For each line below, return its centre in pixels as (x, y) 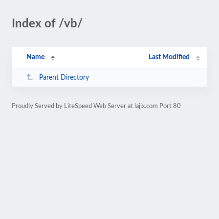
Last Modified (169, 57)
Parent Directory (64, 77)
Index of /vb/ (47, 24)
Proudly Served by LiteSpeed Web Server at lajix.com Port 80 (96, 106)
